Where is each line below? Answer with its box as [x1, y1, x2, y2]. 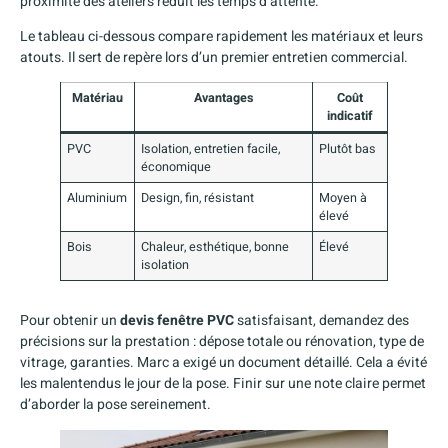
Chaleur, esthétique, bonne [141, 238, 290, 257]
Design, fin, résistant [141, 189, 255, 208]
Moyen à [319, 189, 368, 208]
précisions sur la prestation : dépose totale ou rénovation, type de [20, 331, 424, 353]
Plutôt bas [319, 140, 377, 159]
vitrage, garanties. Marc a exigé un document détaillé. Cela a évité [20, 352, 427, 374]
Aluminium [67, 189, 128, 208]
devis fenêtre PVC [120, 310, 234, 332]
